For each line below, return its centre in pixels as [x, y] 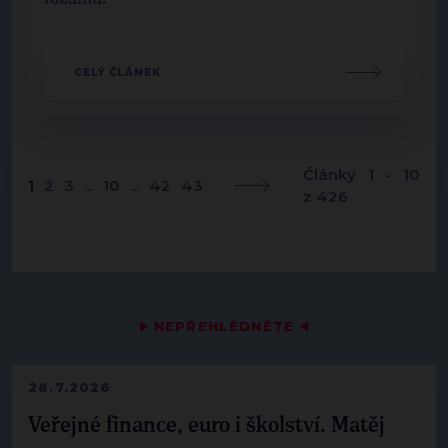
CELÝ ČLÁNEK [117, 72]
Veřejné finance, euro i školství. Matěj [206, 425]
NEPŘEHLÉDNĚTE [224, 325]
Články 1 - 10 [361, 174]
